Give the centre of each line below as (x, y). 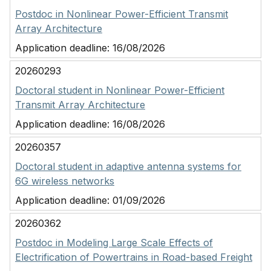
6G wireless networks (65, 181)
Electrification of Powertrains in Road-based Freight (134, 257)
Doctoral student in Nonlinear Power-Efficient (120, 90)
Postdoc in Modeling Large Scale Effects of (114, 243)
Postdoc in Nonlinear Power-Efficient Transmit (122, 14)
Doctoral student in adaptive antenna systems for (128, 166)
